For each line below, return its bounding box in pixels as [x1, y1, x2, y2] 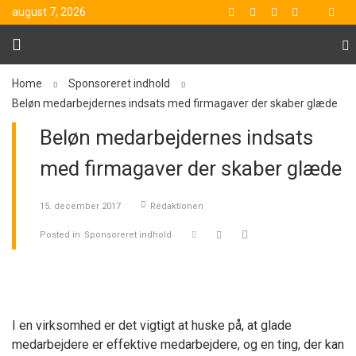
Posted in [40, 230, 80, 240]
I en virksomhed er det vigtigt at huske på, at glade [12, 318, 292, 333]
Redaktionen [150, 201, 203, 211]
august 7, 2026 [12, 6, 86, 18]
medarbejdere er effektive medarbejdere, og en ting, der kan [12, 337, 344, 352]
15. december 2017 [40, 201, 121, 211]
